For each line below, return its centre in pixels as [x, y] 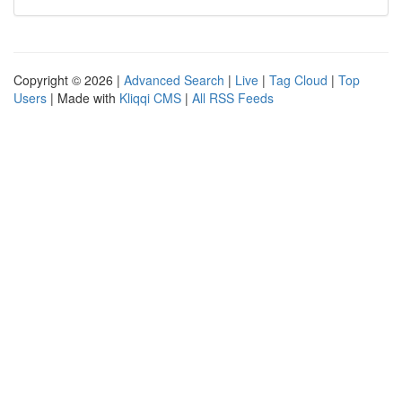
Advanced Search [174, 80]
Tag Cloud [298, 80]
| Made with [83, 98]
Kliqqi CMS [150, 98]
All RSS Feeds [233, 98]
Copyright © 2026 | [69, 80]
